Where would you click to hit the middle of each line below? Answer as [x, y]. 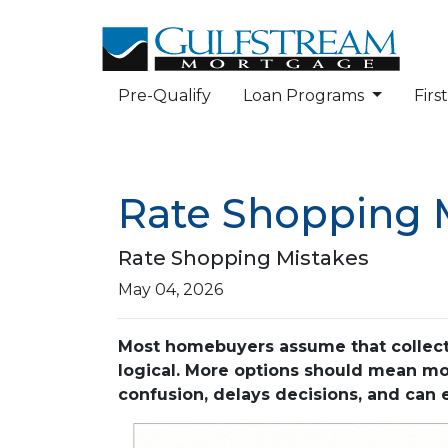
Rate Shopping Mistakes [243, 258]
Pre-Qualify [164, 95]
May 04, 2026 [170, 289]
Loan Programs [305, 95]
